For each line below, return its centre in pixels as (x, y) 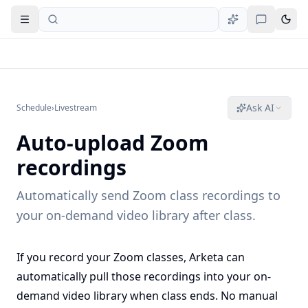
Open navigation (62, 24)
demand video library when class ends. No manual (147, 296)
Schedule (34, 108)
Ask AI (260, 108)
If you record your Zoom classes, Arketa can (131, 257)
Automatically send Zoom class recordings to (148, 195)
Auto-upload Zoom (112, 143)
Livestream (76, 108)
